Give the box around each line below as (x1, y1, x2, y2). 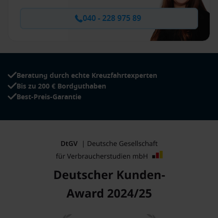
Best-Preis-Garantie (17, 92, 81, 102)
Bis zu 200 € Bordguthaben (17, 81, 106, 91)
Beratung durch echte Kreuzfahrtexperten (17, 71, 157, 81)
